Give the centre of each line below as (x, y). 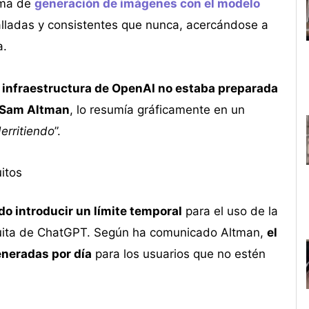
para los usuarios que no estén (178, 254)
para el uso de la (230, 211)
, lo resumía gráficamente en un (157, 109)
